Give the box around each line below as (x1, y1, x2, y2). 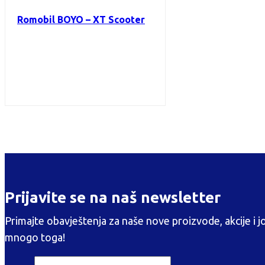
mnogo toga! (5, 231, 65, 243)
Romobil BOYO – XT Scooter (17, 14, 145, 25)
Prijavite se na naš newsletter (5, 189, 221, 206)
